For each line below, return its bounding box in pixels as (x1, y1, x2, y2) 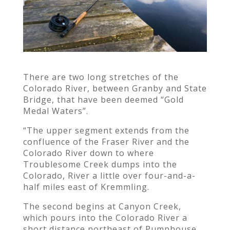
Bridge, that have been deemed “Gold (23, 93, 184, 105)
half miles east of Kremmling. (23, 181, 149, 193)
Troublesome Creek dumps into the (23, 158, 177, 170)
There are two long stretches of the (23, 71, 179, 83)
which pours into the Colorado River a (23, 212, 187, 223)
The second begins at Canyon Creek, (23, 200, 181, 212)
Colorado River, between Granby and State (23, 82, 207, 94)
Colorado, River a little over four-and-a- (23, 169, 196, 181)
